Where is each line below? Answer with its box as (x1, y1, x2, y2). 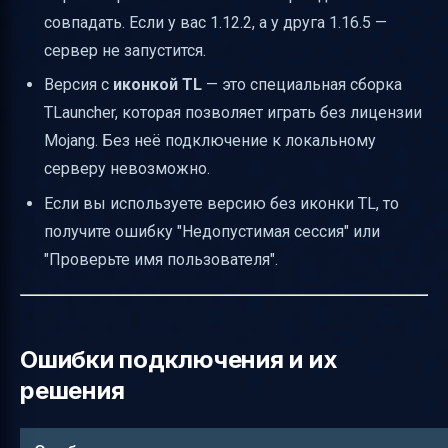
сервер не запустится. (44, 40, 206, 60)
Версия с (44, 75, 113, 95)
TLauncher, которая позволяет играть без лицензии (44, 103, 422, 123)
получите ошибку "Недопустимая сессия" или (44, 221, 380, 241)
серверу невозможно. (44, 159, 210, 179)
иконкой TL (113, 75, 202, 95)
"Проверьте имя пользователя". (44, 249, 278, 269)
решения (20, 375, 125, 405)
